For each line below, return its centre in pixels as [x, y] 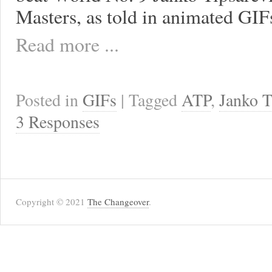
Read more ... [67, 44]
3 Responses [58, 122]
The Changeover [118, 202]
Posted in [49, 100]
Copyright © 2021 [52, 202]
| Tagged [151, 100]
